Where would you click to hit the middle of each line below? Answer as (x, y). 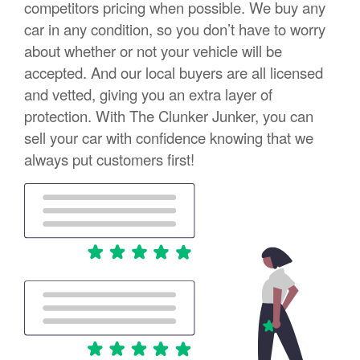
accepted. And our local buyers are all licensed (174, 73)
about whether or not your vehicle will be (153, 51)
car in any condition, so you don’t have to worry (175, 29)
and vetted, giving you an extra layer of (148, 94)
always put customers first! (109, 160)
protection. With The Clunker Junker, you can (169, 116)
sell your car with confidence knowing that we (169, 138)
